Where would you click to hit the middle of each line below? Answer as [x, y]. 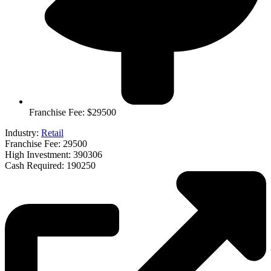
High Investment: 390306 [54, 155]
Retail [52, 133]
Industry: [23, 133]
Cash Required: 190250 [50, 166]
